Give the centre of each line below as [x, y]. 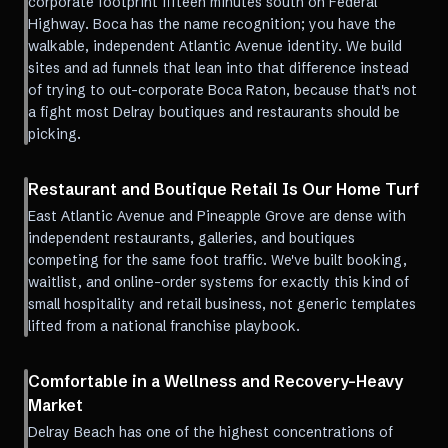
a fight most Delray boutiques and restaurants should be [214, 112]
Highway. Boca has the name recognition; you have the [212, 24]
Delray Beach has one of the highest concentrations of [210, 432]
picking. [54, 134]
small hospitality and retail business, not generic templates [222, 304]
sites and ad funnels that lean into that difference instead [218, 68]
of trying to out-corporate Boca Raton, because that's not [222, 90]
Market [55, 405]
